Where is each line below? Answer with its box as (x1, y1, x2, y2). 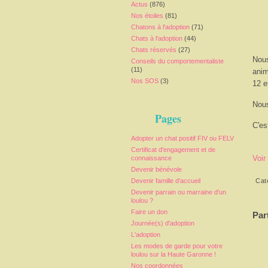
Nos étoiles (131, 12, 163, 19)
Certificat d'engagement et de (131, 146, 215, 153)
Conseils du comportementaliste (131, 57, 224, 65)
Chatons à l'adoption (131, 23, 190, 31)
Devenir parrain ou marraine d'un (131, 188, 226, 196)
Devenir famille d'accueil (131, 177, 200, 184)
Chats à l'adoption (131, 35, 182, 42)
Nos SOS (131, 77, 159, 84)
